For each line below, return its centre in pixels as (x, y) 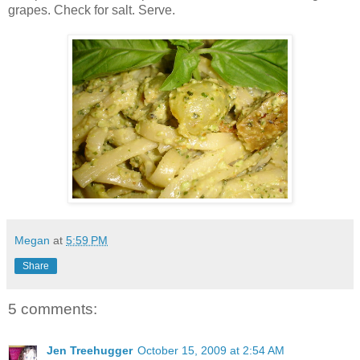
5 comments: (53, 309)
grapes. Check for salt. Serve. (92, 10)
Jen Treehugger (90, 351)
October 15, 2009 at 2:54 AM (211, 351)
